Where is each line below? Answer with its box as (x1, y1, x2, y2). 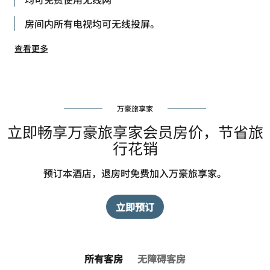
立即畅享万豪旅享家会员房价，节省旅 (7, 121, 263, 142)
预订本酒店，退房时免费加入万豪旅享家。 (43, 166, 227, 180)
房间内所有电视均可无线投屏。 (25, 16, 160, 31)
